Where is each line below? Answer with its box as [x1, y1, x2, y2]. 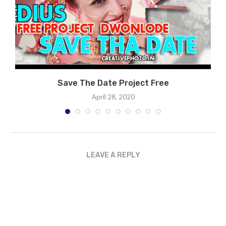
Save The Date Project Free [57, 78, 169, 88]
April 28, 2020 [91, 92, 135, 101]
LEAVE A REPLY [86, 150, 140, 159]
